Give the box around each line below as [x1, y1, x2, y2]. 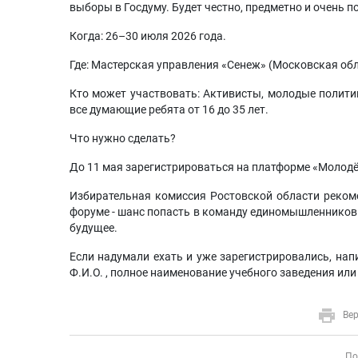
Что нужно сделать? [70, 132, 176, 145]
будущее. [70, 221, 117, 234]
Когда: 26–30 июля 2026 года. [70, 30, 226, 42]
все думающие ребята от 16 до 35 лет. [70, 103, 268, 116]
